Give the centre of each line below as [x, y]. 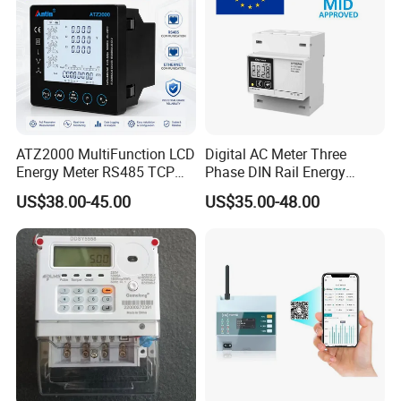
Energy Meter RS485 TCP [96, 171]
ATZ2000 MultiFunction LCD [106, 154]
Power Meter [56, 189]
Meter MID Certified [265, 189]
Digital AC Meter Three [275, 154]
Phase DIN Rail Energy [275, 171]
